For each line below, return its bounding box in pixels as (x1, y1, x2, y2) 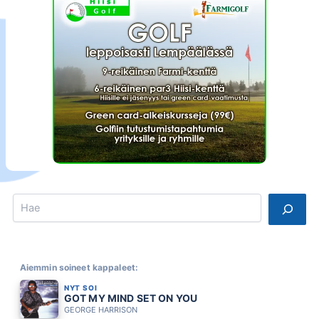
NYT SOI (63, 283, 98, 292)
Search (11, 193, 45, 206)
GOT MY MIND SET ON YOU (63, 291, 197, 304)
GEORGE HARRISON (63, 304, 137, 315)
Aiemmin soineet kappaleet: (19, 262, 138, 273)
